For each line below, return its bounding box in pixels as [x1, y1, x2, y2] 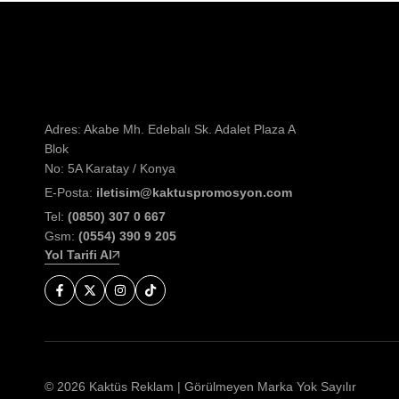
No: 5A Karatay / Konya [45, 160, 175, 175]
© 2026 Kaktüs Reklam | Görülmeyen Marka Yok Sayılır [45, 379, 356, 394]
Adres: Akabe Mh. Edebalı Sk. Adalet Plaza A [45, 121, 295, 136]
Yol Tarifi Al [45, 248, 112, 263]
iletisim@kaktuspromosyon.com [96, 184, 292, 199]
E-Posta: [45, 184, 96, 199]
